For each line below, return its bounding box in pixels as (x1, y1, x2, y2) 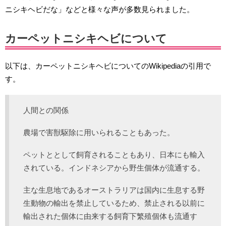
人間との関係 (23, 106, 69, 115)
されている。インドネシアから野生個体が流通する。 (23, 163, 205, 172)
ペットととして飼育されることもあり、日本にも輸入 (23, 150, 205, 159)
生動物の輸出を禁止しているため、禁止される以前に (23, 199, 205, 207)
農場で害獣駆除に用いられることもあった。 (23, 128, 175, 137)
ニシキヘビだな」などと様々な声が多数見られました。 (5, 5, 194, 14)
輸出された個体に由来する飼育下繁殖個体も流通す (23, 212, 197, 220)
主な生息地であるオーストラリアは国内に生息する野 (23, 186, 205, 194)
